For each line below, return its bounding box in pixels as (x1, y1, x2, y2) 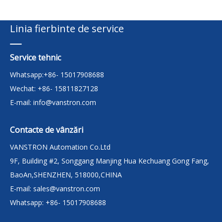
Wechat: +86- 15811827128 (10, 84, 100, 93)
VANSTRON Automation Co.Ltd (10, 142, 111, 152)
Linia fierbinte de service (10, 22, 124, 35)
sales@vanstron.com (33, 184, 102, 193)
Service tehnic (10, 52, 61, 63)
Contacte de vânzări (10, 124, 83, 135)
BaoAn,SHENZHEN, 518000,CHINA (10, 170, 122, 179)
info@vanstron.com (33, 98, 96, 107)
